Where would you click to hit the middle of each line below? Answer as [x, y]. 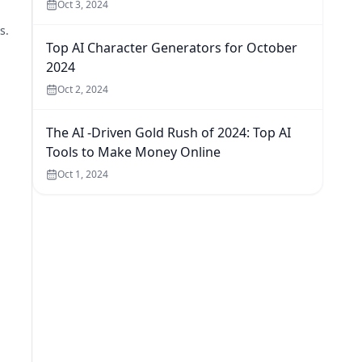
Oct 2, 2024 [83, 89]
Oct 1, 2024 [83, 174]
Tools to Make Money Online [133, 152]
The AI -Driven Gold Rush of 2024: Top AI [168, 133]
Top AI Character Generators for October [172, 48]
